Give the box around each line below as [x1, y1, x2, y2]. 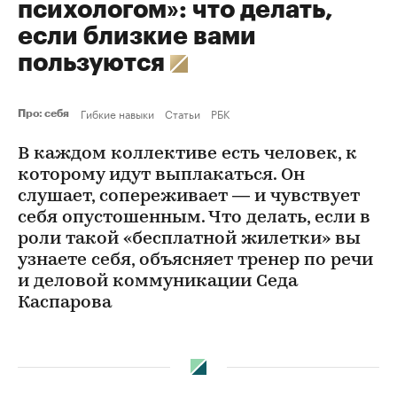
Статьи [165, 105, 200, 121]
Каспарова [18, 294, 112, 312]
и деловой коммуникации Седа [18, 273, 298, 291]
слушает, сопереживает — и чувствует [18, 188, 360, 206]
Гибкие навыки [81, 105, 154, 121]
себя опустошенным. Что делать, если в [18, 209, 370, 227]
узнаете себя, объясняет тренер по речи [18, 252, 373, 269]
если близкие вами [18, 24, 256, 49]
